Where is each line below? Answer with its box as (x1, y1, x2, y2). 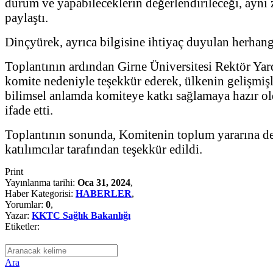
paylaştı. (5, 10, 48, 24)
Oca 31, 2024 (77, 177, 130, 188)
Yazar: (5, 210, 32, 221)
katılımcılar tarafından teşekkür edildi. (5, 141, 202, 156)
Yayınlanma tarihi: (5, 177, 77, 188)
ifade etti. (5, 102, 53, 117)
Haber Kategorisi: (5, 188, 76, 199)
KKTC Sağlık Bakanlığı (32, 210, 130, 221)
